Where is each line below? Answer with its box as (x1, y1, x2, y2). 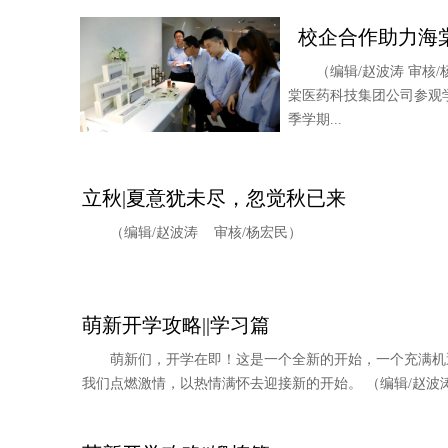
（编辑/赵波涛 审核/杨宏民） (110, 225, 302, 240)
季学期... (288, 112, 342, 127)
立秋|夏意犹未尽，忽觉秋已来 (82, 187, 346, 209)
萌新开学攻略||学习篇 (82, 314, 270, 336)
